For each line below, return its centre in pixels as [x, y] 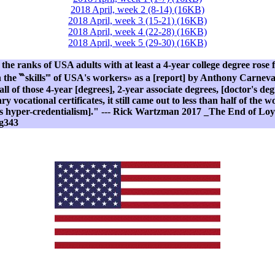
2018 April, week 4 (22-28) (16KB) [137, 32]
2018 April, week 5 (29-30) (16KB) [137, 43]
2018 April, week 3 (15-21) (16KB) [137, 21]
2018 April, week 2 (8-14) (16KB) [137, 10]
